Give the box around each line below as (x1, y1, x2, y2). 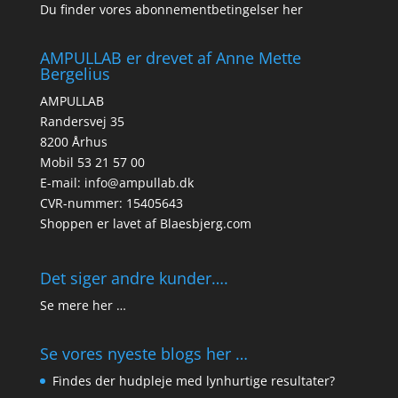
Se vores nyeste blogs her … (39, 343, 248, 365)
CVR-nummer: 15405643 (39, 195, 183, 212)
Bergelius (39, 63, 110, 85)
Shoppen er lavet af (39, 215, 160, 233)
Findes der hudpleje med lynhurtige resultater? (52, 372, 335, 390)
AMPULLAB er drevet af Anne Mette (39, 47, 301, 69)
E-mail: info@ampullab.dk (39, 174, 194, 192)
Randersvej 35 (39, 113, 124, 131)
